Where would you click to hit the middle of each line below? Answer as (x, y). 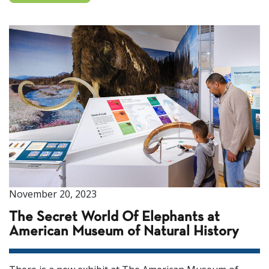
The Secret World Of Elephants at (114, 218)
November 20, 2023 (53, 194)
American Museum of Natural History (124, 232)
